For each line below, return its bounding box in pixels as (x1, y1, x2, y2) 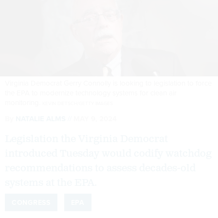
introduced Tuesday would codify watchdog (5, 147, 212, 160)
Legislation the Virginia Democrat (5, 132, 168, 145)
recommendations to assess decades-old (5, 162, 196, 175)
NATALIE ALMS (16, 113, 66, 124)
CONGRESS (12, 197, 51, 207)
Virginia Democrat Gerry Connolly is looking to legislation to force (5, 77, 212, 89)
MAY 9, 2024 (73, 113, 117, 124)
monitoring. (5, 97, 42, 108)
